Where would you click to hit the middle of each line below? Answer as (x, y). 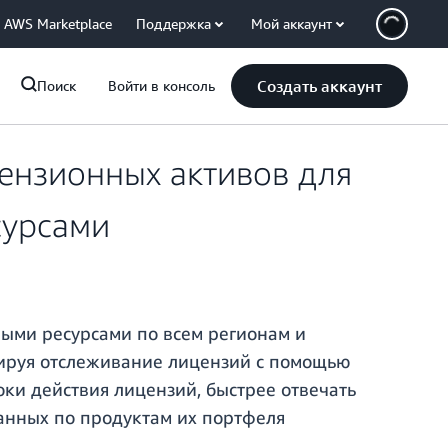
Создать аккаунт (319, 86)
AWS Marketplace (58, 23)
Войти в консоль (161, 85)
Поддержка (173, 23)
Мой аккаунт (291, 23)
